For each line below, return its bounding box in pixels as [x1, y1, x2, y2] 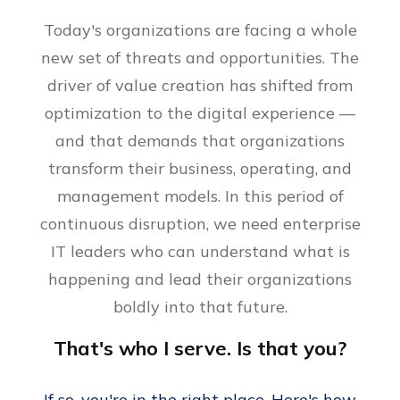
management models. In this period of [56, 186, 344, 207]
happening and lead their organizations [48, 269, 352, 290]
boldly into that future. [112, 296, 287, 318]
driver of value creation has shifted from [47, 75, 353, 96]
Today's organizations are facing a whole [43, 20, 357, 41]
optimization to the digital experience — [45, 103, 355, 124]
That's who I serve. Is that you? [54, 336, 346, 362]
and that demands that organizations [55, 130, 345, 152]
